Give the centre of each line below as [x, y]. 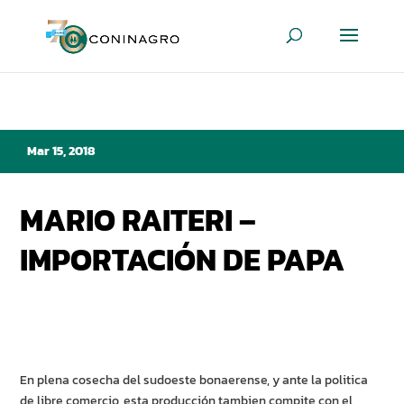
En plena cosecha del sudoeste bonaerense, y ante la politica [194, 381]
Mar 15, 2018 [61, 151]
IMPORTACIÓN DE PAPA [183, 260]
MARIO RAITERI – [138, 220]
